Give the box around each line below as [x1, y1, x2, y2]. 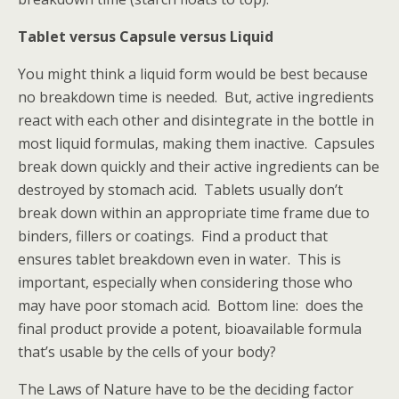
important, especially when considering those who [18, 273, 353, 292]
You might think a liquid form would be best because [18, 64, 368, 84]
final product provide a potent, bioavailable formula [18, 319, 362, 338]
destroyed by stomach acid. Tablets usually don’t [18, 180, 343, 199]
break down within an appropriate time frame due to [18, 203, 370, 223]
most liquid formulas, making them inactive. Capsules [18, 134, 375, 153]
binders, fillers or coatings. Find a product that [18, 226, 328, 246]
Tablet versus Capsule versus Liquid [18, 27, 273, 46]
